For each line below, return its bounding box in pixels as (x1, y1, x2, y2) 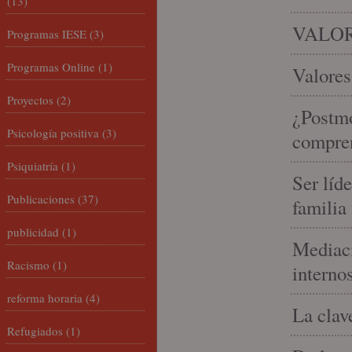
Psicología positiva (7, 125, 99, 141)
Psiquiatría (7, 158, 58, 174)
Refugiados (7, 323, 63, 339)
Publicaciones (7, 191, 75, 207)
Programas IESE (7, 26, 86, 42)
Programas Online (7, 59, 95, 75)
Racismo (7, 257, 49, 273)
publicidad (7, 224, 59, 240)
